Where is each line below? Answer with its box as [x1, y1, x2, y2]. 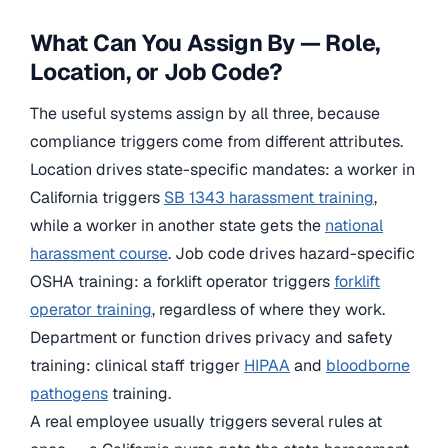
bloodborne [326, 355, 410, 377]
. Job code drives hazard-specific [168, 243, 415, 265]
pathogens [30, 383, 108, 405]
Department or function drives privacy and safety [30, 327, 393, 349]
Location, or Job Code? [30, 56, 283, 87]
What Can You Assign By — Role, [30, 27, 381, 58]
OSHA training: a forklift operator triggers [30, 271, 334, 293]
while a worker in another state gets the [30, 215, 325, 237]
